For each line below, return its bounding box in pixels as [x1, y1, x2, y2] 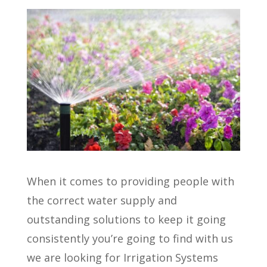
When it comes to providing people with [26, 174, 234, 189]
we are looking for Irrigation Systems [26, 250, 218, 265]
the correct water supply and [26, 193, 177, 208]
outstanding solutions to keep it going [26, 212, 226, 227]
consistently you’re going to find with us [26, 231, 233, 246]
